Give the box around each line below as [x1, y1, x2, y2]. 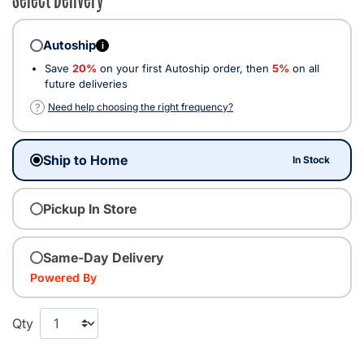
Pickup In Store [43, 201, 136, 218]
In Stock [292, 154, 331, 167]
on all [289, 62, 319, 76]
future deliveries [45, 77, 128, 91]
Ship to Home [43, 152, 128, 169]
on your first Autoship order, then [97, 62, 272, 76]
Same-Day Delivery [43, 249, 164, 266]
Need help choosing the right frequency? [48, 101, 233, 114]
